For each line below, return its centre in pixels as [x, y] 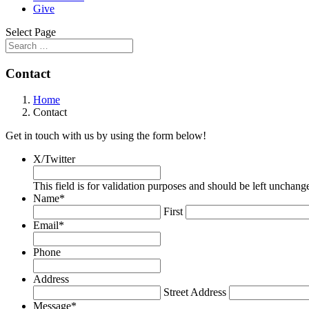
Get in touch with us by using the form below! [106, 136]
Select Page [31, 32]
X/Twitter [54, 159]
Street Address [195, 292]
